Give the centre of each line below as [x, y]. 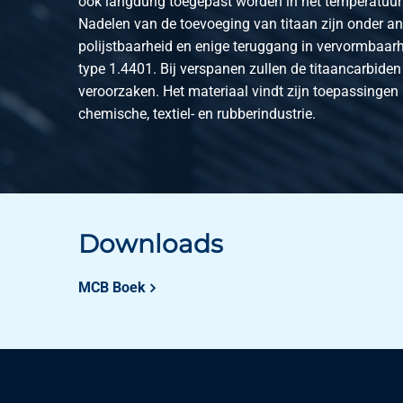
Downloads [151, 244]
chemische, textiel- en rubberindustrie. [197, 114]
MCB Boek [112, 287]
